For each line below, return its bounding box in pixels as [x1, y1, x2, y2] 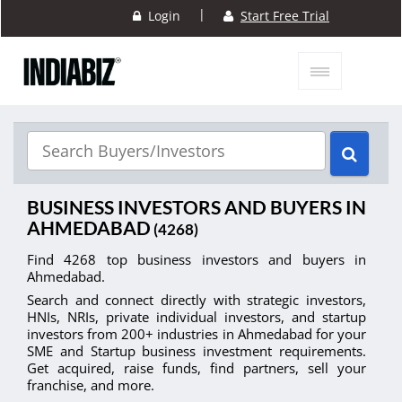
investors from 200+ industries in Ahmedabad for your [27, 325, 366, 344]
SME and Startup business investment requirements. [27, 342, 366, 361]
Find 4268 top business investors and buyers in [27, 250, 366, 269]
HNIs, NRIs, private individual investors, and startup [27, 308, 366, 327]
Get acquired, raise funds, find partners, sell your [27, 359, 366, 378]
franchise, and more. [27, 376, 154, 395]
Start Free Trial [240, 7, 329, 25]
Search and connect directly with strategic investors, [27, 291, 366, 310]
